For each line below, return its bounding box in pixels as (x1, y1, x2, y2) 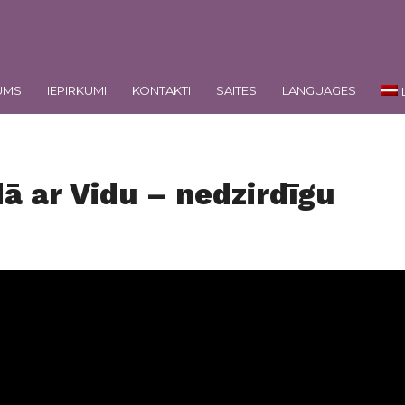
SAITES (216, 82, 257, 98)
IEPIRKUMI (47, 82, 107, 98)
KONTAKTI (132, 82, 191, 98)
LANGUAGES (282, 82, 356, 98)
